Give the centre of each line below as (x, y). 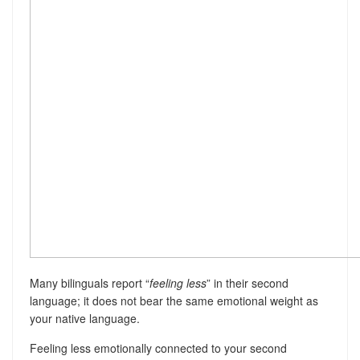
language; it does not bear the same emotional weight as (174, 301)
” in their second (247, 283)
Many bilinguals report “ (89, 283)
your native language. (84, 318)
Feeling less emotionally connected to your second (158, 348)
